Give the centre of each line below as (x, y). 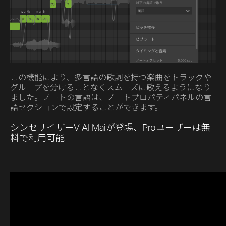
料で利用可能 (37, 138)
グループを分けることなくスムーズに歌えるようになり (110, 88)
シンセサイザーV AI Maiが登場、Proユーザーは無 (110, 128)
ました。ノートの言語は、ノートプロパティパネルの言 (111, 98)
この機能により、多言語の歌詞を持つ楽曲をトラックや (111, 77)
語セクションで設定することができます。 (86, 108)
